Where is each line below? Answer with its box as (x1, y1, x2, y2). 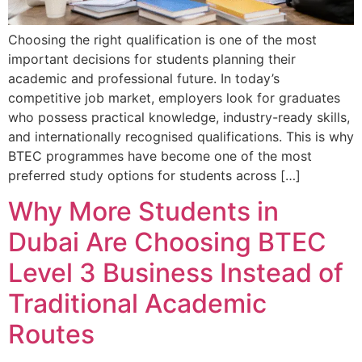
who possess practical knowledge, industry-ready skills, (8, 109, 350, 126)
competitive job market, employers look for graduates (8, 90, 340, 107)
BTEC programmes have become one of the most (8, 148, 312, 165)
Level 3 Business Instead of (8, 257, 343, 289)
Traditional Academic (8, 288, 267, 320)
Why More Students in (8, 196, 279, 228)
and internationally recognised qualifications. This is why (8, 128, 354, 145)
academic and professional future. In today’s (8, 70, 280, 87)
